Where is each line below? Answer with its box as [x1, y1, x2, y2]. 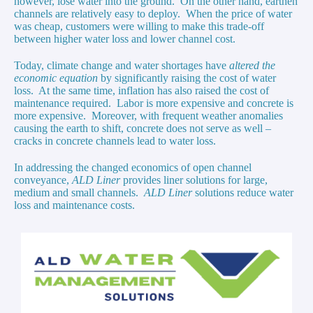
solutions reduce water [195, 187, 293, 199]
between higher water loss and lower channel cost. [14, 33, 238, 45]
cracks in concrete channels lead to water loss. [14, 135, 219, 147]
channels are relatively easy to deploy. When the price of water [14, 8, 292, 20]
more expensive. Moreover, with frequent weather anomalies [14, 110, 283, 122]
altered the [229, 59, 275, 72]
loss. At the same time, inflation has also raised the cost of [14, 85, 269, 97]
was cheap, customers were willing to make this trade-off [14, 20, 264, 33]
